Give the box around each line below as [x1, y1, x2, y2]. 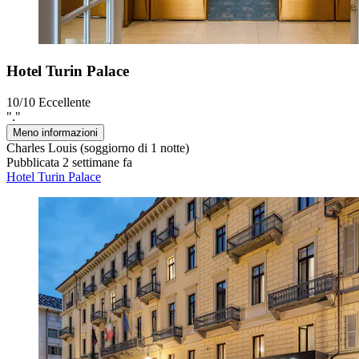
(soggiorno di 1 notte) [77, 140, 189, 155]
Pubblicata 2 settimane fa [6, 155, 132, 169]
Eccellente [38, 95, 91, 109]
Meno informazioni [13, 126, 98, 139]
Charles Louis [6, 140, 77, 155]
